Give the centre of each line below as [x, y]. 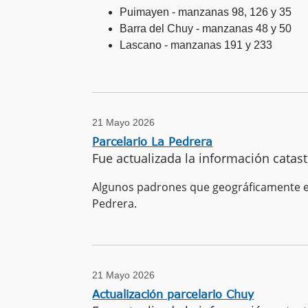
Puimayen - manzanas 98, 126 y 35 [206, 12]
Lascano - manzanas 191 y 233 [196, 45]
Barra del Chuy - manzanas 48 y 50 [206, 28]
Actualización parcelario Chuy [173, 295]
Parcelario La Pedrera [153, 141]
